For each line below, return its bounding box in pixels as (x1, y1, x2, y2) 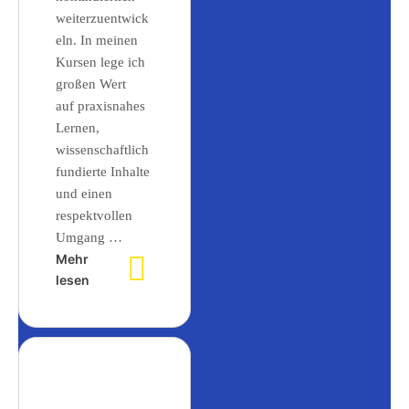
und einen (56, 186, 112, 201)
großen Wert (56, 77, 126, 91)
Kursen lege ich (56, 55, 145, 69)
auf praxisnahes (56, 99, 145, 113)
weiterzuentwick (56, 11, 149, 26)
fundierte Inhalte (56, 164, 150, 179)
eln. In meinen (56, 33, 138, 47)
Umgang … (56, 230, 122, 245)
